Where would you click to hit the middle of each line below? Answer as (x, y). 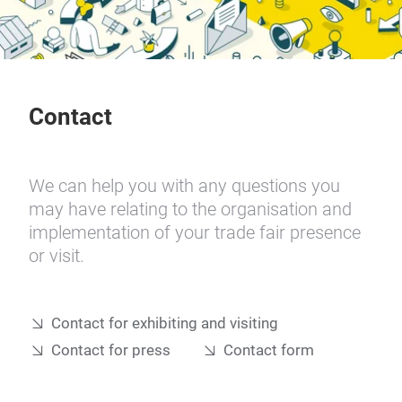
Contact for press (111, 350)
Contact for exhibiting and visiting (165, 323)
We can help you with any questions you (184, 186)
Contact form (269, 350)
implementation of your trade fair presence (195, 232)
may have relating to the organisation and (190, 209)
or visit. (57, 256)
